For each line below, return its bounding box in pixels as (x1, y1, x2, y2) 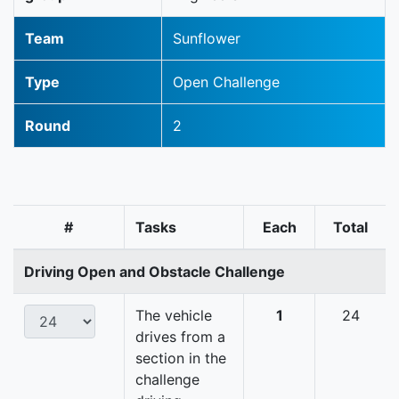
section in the (135, 349, 226, 368)
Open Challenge (173, 73, 280, 92)
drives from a (135, 328, 225, 346)
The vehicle (135, 306, 212, 325)
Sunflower (173, 29, 240, 48)
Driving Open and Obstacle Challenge (24, 263, 285, 281)
